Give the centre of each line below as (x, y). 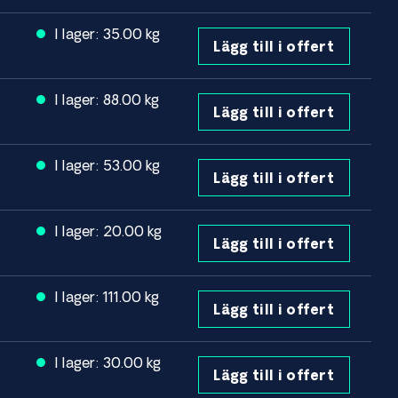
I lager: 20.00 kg (110, 231)
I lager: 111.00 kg (109, 296)
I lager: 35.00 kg (109, 33)
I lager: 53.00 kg (109, 165)
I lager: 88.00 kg (109, 99)
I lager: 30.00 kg (110, 362)
